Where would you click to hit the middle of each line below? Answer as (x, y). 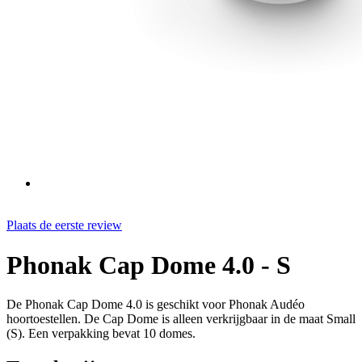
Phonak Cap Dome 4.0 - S (149, 265)
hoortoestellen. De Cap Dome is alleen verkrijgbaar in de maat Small (181, 319)
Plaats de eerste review (64, 225)
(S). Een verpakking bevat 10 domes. (101, 334)
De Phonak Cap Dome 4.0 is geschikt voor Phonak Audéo (156, 305)
